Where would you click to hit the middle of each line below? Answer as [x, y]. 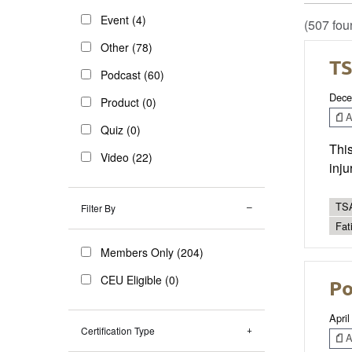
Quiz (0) [121, 129]
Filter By [98, 207]
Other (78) [126, 47]
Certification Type [118, 330]
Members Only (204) [152, 252]
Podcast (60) [132, 74]
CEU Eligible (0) [140, 279]
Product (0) [128, 102]
